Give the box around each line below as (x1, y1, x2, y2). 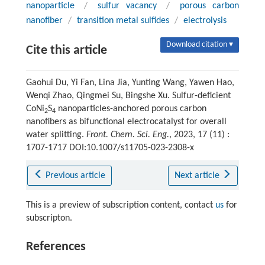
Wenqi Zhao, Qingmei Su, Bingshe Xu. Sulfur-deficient (25, 91, 231, 101)
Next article (174, 171, 222, 181)
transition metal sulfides (76, 16, 169, 26)
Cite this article (25, 44, 107, 58)
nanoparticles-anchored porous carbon (55, 104, 206, 114)
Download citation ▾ (166, 40, 234, 50)
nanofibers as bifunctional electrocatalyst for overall (25, 117, 227, 127)
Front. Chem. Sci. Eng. (86, 130, 169, 140)
